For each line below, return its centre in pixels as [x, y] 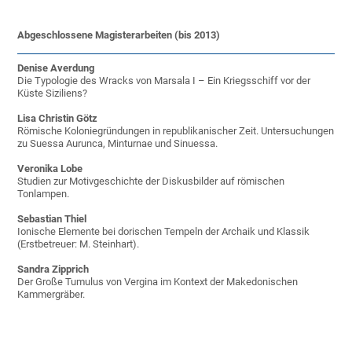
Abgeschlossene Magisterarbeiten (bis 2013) [119, 35]
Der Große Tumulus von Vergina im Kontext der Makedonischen [158, 282]
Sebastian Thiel [52, 219]
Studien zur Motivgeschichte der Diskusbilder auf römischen [151, 181]
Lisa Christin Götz [58, 119]
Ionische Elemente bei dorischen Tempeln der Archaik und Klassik [164, 232]
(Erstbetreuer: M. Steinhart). [79, 244]
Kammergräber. [51, 295]
